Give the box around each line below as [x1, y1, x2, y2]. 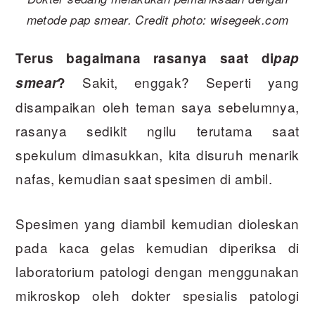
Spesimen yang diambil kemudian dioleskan [15, 214, 300, 233]
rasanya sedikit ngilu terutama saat [15, 121, 300, 141]
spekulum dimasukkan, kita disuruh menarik [15, 145, 300, 165]
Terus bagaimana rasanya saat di [15, 49, 274, 68]
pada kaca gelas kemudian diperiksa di [15, 238, 300, 257]
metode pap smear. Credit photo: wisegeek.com [26, 11, 289, 29]
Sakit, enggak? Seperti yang [65, 72, 300, 92]
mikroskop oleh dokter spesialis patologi [15, 285, 300, 305]
